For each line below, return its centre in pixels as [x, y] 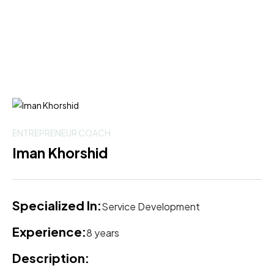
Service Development [151, 206]
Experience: [49, 231]
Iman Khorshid [60, 152]
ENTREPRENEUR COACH [61, 132]
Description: [51, 258]
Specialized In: [57, 205]
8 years [103, 232]
